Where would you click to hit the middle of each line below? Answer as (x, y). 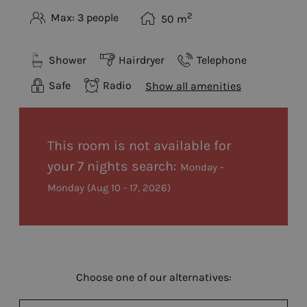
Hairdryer (142, 60)
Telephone (222, 60)
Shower (67, 60)
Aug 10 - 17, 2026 (129, 187)
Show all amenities (193, 86)
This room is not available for (139, 145)
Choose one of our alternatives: (153, 277)
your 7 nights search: (112, 166)
